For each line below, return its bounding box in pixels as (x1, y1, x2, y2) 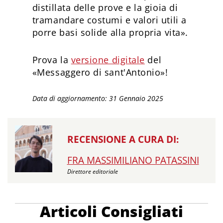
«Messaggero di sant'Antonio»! (32, 66, 171, 79)
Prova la (32, 54, 71, 66)
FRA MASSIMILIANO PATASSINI (67, 154, 199, 167)
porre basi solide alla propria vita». (32, 26, 188, 39)
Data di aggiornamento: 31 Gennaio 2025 (32, 94, 163, 104)
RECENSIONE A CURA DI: (67, 133, 179, 146)
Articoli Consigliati (40, 201, 183, 222)
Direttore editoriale (67, 167, 118, 176)
